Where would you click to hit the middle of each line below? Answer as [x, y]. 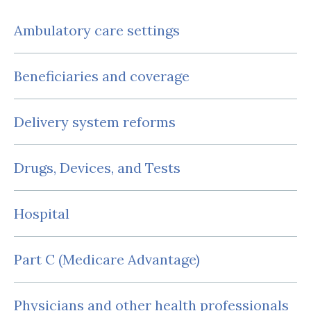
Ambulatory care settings [97, 30]
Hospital [42, 213]
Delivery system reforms [95, 121]
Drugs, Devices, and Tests [97, 167]
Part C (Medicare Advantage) [107, 259]
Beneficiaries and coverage [102, 76]
